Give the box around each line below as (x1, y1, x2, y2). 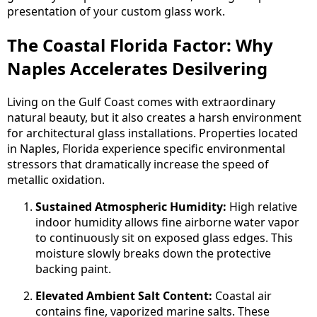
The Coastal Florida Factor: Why (7, 33, 273, 57)
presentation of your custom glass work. (7, 3, 225, 19)
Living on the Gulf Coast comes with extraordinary (7, 93, 275, 110)
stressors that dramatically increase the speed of (7, 156, 269, 172)
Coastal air (212, 287, 272, 304)
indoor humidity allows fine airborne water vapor (35, 214, 299, 230)
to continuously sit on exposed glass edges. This (35, 229, 293, 246)
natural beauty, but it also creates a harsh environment (7, 109, 301, 125)
